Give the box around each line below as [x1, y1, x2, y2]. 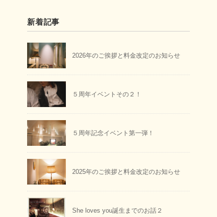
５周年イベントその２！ [72, 90, 141, 98]
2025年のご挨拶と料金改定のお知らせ [72, 168, 180, 175]
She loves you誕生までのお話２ [72, 206, 163, 214]
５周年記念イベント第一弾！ [72, 129, 154, 137]
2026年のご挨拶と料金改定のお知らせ [72, 51, 180, 59]
